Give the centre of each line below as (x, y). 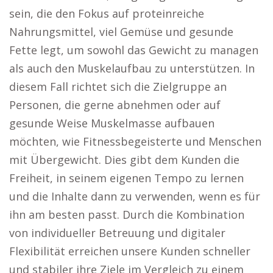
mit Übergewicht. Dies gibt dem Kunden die (124, 160)
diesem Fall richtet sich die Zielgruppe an (118, 87)
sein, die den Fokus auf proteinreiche (107, 13)
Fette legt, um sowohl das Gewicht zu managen (134, 50)
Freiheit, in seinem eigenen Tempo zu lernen (126, 178)
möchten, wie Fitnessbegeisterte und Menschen (135, 141)
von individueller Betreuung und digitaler (117, 233)
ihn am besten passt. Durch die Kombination (127, 214)
